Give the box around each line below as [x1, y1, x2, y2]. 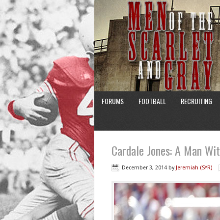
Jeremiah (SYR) [176, 165, 212, 171]
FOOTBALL [138, 96, 166, 106]
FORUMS [102, 96, 124, 106]
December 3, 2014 [122, 165, 167, 171]
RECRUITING [181, 96, 212, 106]
